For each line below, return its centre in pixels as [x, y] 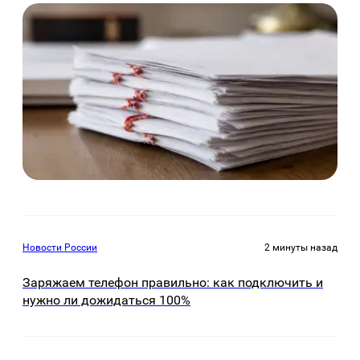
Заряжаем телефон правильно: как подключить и [173, 282]
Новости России [60, 248]
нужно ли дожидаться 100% [106, 300]
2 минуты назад [301, 248]
